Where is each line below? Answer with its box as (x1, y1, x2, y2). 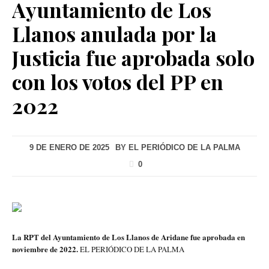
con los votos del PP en (12, 67, 223, 95)
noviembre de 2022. (12, 243, 78, 255)
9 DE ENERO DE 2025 (29, 142, 109, 152)
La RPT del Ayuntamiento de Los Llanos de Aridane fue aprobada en (12, 231, 245, 243)
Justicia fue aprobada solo (12, 43, 255, 71)
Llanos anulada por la (12, 19, 217, 47)
